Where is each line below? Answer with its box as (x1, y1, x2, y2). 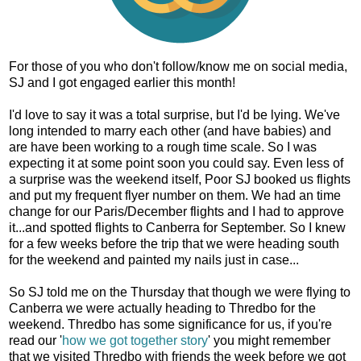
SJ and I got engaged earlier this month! (9, 75, 235, 89)
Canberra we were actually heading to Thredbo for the (9, 301, 316, 315)
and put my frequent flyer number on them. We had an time (9, 188, 341, 202)
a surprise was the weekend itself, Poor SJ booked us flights (9, 172, 351, 186)
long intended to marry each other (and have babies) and (9, 123, 331, 138)
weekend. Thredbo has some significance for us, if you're (9, 317, 332, 331)
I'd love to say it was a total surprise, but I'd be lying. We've (9, 107, 340, 122)
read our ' (9, 333, 62, 347)
